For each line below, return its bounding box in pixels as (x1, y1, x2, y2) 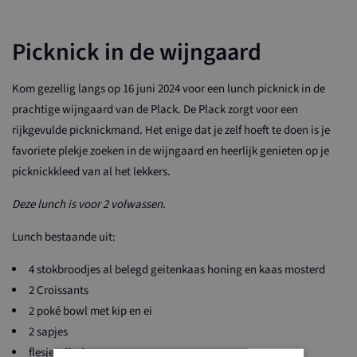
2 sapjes (29, 324, 68, 341)
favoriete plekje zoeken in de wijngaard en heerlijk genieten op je (12, 143, 329, 160)
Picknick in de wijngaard (12, 35, 261, 70)
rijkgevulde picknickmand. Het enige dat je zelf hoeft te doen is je (12, 122, 330, 139)
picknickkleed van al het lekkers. (12, 163, 171, 181)
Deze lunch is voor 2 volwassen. (12, 196, 166, 214)
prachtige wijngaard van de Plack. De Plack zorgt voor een (12, 101, 298, 119)
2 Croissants (29, 282, 88, 300)
